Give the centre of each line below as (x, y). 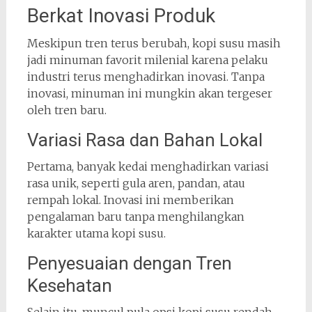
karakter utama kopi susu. (96, 234)
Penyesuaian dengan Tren (129, 264)
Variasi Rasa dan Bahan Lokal (145, 140)
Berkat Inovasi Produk (121, 16)
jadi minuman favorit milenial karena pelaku (147, 60)
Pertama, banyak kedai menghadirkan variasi (148, 167)
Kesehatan (69, 286)
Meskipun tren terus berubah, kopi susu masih (154, 44)
